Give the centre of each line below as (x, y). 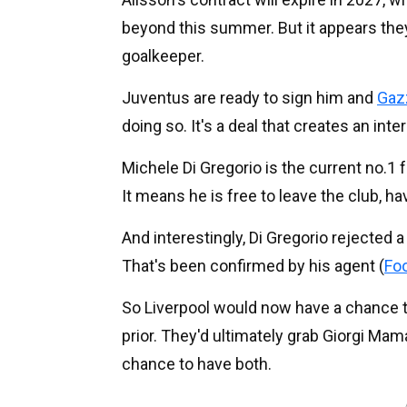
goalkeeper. (163, 55)
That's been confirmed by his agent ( (253, 265)
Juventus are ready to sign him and (249, 97)
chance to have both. (197, 363)
